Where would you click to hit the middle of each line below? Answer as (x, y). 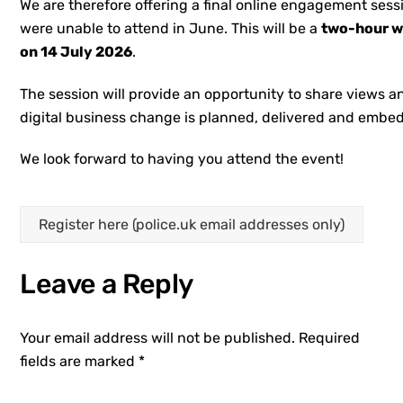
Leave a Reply (107, 285)
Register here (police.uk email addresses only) (192, 225)
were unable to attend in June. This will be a (171, 28)
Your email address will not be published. (158, 337)
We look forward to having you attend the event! (182, 159)
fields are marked (80, 361)
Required (330, 337)
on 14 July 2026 (76, 51)
